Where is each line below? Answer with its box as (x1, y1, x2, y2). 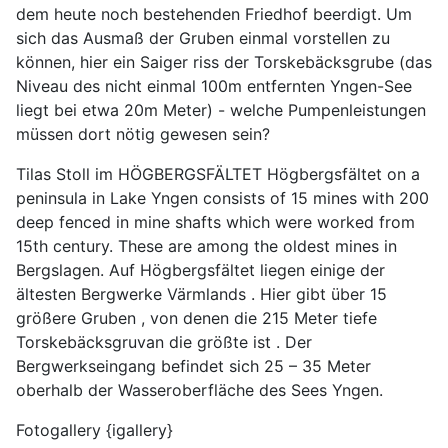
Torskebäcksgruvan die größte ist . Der (16, 331, 312, 352)
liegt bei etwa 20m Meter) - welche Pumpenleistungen (16, 99, 426, 120)
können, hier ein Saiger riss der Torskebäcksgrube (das (16, 51, 432, 72)
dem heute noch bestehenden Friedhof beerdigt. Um (16, 3, 412, 24)
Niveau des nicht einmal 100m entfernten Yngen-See (16, 75, 412, 96)
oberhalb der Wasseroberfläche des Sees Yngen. (16, 379, 383, 400)
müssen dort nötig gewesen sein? (16, 123, 270, 144)
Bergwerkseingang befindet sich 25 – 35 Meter (16, 355, 371, 376)
